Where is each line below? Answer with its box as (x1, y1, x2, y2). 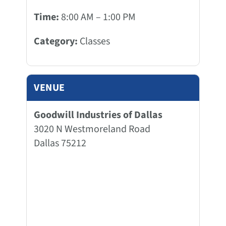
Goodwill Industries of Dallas (34, 107, 162, 122)
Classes (78, 34, 110, 48)
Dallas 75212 (34, 136, 86, 150)
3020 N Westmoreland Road (34, 122, 150, 136)
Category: (34, 34, 78, 48)
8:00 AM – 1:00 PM (59, 10, 136, 24)
